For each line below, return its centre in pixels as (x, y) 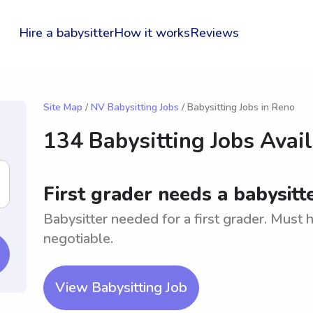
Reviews (214, 33)
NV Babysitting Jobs (135, 107)
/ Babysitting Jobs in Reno (237, 107)
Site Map (63, 107)
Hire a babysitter (66, 33)
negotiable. (78, 239)
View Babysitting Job (121, 287)
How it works (152, 33)
